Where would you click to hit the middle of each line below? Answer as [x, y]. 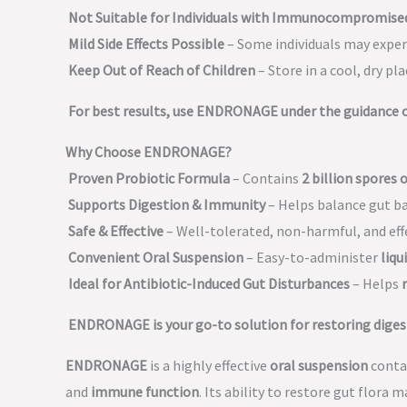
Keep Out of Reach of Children [162, 70]
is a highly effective [208, 365]
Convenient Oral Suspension [156, 257]
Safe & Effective [116, 231]
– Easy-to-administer [312, 257]
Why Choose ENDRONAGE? [149, 152]
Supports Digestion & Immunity [167, 204]
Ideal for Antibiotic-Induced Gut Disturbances [209, 283]
